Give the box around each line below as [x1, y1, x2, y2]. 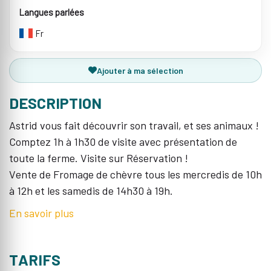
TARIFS [9, 250, 60, 269]
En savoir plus [9, 206, 74, 220]
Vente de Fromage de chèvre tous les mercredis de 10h [9, 167, 262, 181]
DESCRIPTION [9, 93, 102, 112]
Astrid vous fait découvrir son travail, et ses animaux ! [9, 118, 259, 132]
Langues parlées [19, 6, 84, 18]
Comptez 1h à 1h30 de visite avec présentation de [9, 134, 237, 148]
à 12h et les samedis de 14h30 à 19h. [9, 183, 173, 197]
